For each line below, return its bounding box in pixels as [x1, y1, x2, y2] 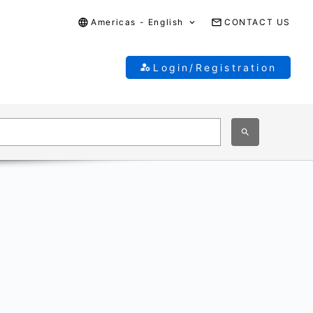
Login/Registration [153, 61, 277, 73]
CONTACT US [224, 17, 291, 27]
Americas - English [91, 17, 184, 27]
